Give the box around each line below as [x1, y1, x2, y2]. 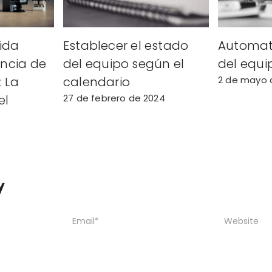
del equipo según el [63, 55, 185, 73]
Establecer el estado [63, 37, 189, 55]
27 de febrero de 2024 [63, 92, 165, 105]
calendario [63, 73, 130, 91]
